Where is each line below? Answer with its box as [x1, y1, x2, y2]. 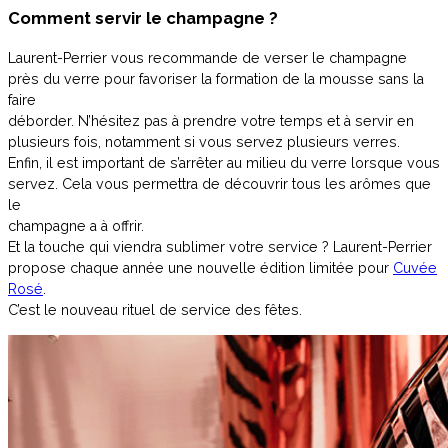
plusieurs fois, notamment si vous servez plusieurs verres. [8, 134, 400, 151]
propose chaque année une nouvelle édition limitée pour [8, 260, 393, 277]
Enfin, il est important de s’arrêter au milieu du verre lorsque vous [8, 155, 440, 172]
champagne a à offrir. [8, 218, 144, 235]
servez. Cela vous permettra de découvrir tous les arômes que [8, 176, 431, 193]
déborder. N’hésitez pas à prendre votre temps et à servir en [8, 113, 414, 130]
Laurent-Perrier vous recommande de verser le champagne [8, 50, 407, 67]
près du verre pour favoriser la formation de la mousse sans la [8, 71, 424, 88]
